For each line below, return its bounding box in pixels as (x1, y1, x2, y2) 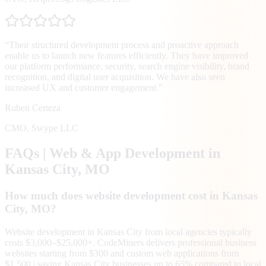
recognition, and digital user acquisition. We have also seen (5, 72, 225, 82)
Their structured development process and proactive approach (9, 40, 239, 50)
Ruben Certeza (5, 103, 61, 113)
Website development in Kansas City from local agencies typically (5, 226, 252, 237)
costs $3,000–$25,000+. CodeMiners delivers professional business (5, 237, 256, 248)
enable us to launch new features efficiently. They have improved (5, 50, 248, 61)
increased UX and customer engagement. (5, 83, 159, 93)
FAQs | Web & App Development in (5, 145, 220, 161)
